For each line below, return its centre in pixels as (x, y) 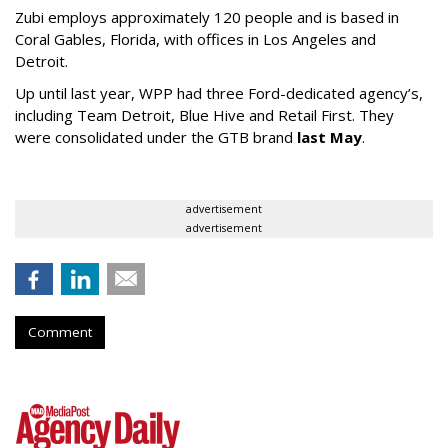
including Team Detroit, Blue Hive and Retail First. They (204, 115)
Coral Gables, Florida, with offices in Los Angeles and (195, 39)
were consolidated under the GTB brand (156, 137)
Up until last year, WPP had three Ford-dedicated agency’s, (219, 93)
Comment (60, 332)
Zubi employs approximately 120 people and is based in (207, 17)
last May (329, 137)
